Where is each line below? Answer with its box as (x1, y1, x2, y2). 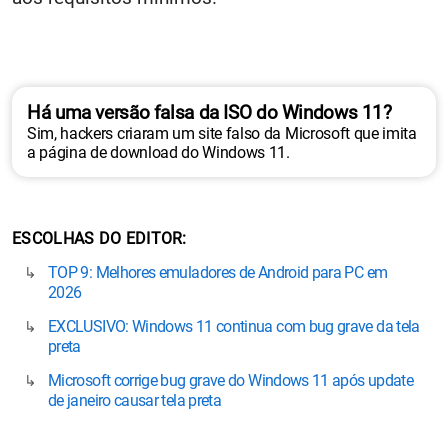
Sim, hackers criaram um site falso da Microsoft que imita (27, 123, 417, 143)
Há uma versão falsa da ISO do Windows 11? (27, 101, 392, 124)
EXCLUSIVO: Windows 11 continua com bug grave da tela (48, 316, 420, 336)
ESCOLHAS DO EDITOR (12, 228, 183, 248)
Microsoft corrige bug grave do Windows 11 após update (48, 370, 414, 390)
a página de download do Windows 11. (27, 142, 290, 162)
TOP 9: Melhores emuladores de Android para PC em (48, 262, 388, 282)
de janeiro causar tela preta (48, 390, 222, 410)
